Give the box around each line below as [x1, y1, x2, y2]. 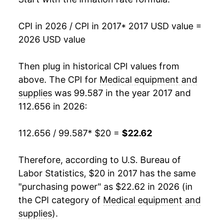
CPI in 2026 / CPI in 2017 [18, 21, 121, 32]
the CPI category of [18, 195, 103, 206]
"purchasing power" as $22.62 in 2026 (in [18, 181, 193, 192]
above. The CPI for [18, 74, 100, 85]
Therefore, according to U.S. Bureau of [18, 155, 181, 166]
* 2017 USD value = [121, 21, 202, 32]
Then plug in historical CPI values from [18, 61, 179, 72]
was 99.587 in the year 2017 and [52, 88, 191, 99]
